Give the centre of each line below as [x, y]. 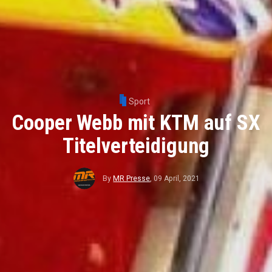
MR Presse [132, 179]
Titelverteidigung [136, 146]
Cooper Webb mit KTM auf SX [136, 123]
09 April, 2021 [177, 179]
